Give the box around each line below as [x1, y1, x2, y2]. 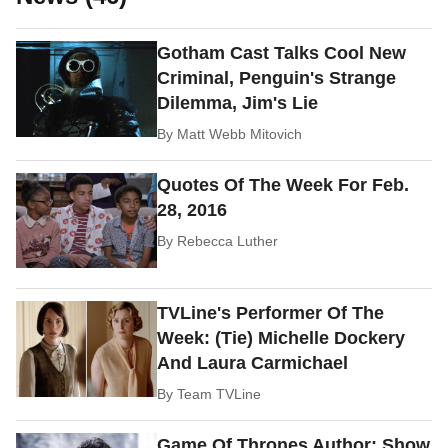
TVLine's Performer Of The [157, 303, 385, 324]
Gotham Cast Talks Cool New [157, 42, 407, 63]
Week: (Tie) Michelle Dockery [157, 328, 406, 349]
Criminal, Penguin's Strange [157, 67, 397, 88]
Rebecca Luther [177, 232, 279, 249]
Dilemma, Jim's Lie [157, 92, 319, 113]
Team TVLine [177, 386, 262, 403]
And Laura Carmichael [157, 353, 349, 374]
